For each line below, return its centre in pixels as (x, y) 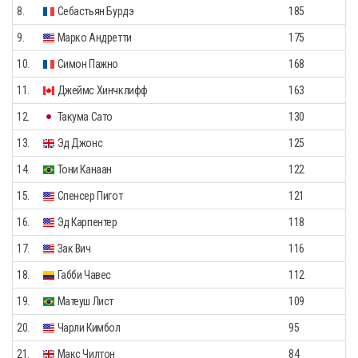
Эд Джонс (79, 143)
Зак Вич (73, 248)
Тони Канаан (84, 169)
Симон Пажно (87, 64)
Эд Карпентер (86, 222)
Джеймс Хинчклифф (101, 90)
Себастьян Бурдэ (95, 11)
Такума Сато (84, 116)
